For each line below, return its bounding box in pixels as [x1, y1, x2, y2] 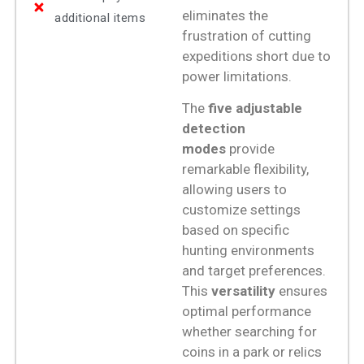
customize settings [182, 201, 301, 219]
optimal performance [182, 303, 311, 320]
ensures [275, 283, 327, 300]
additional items [54, 10, 145, 25]
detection [182, 120, 245, 137]
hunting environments [182, 242, 314, 259]
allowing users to [182, 181, 287, 198]
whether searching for [182, 323, 317, 340]
